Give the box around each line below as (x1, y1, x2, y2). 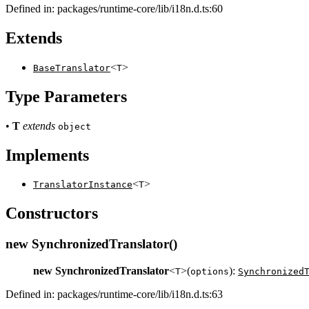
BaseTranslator (33, 62, 110, 73)
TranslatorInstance (33, 179, 132, 190)
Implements (6, 146, 89, 164)
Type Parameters (6, 87, 127, 106)
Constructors (6, 204, 98, 223)
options (190, 266, 229, 277)
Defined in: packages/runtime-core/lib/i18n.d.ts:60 (6, 3, 223, 15)
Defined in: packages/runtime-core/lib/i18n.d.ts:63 (6, 288, 223, 300)
